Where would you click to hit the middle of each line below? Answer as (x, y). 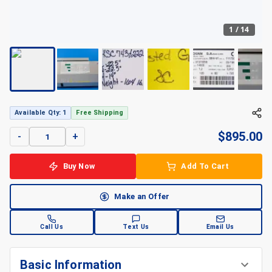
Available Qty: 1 (41, 113)
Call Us (52, 226)
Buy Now (79, 166)
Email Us (220, 226)
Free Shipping (100, 113)
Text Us (136, 226)
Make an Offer (142, 197)
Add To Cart (205, 166)
